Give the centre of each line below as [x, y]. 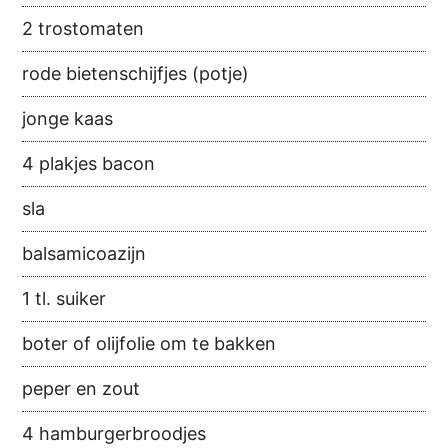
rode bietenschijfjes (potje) [136, 74]
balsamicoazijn [84, 254]
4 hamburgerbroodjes [114, 434]
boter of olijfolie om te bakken [149, 344]
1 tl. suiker [64, 299]
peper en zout [81, 389]
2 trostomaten [83, 29]
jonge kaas [68, 119]
